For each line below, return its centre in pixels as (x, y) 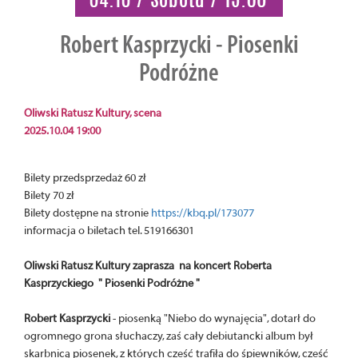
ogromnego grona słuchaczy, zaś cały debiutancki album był (169, 336)
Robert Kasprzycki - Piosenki (179, 46)
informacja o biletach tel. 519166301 (109, 231)
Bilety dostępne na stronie (88, 213)
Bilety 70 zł (49, 195)
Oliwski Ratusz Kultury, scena (93, 113)
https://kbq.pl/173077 (203, 213)
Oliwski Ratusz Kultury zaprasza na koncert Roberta (148, 266)
